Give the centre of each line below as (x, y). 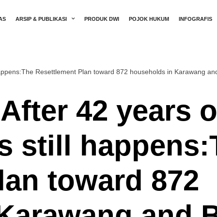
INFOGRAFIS (195, 19)
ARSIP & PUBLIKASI (41, 19)
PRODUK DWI (102, 19)
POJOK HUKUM (149, 19)
